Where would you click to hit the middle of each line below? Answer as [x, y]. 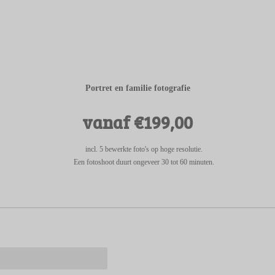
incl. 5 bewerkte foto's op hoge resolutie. [144, 149]
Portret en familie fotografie [137, 88]
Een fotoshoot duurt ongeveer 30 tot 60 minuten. [144, 162]
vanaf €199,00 [137, 122]
